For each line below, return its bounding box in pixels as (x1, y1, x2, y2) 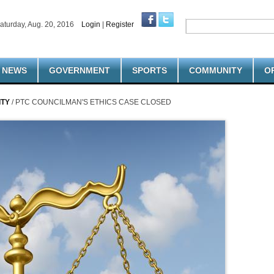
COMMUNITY (189, 65, 242, 75)
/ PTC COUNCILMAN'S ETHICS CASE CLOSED (10, 98, 171, 106)
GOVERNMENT (49, 65, 110, 75)
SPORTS (132, 65, 167, 75)
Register (106, 20, 134, 29)
